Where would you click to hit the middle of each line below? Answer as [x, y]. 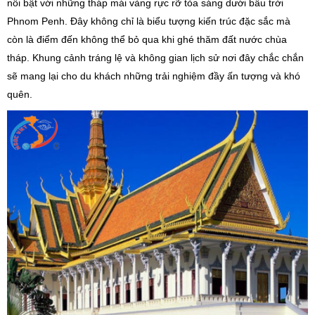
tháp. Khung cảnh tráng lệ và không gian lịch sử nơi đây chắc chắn [155, 57]
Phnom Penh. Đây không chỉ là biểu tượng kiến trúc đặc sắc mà [149, 21]
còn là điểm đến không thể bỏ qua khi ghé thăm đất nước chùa [147, 39]
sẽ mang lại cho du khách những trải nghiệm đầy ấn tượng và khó [154, 76]
